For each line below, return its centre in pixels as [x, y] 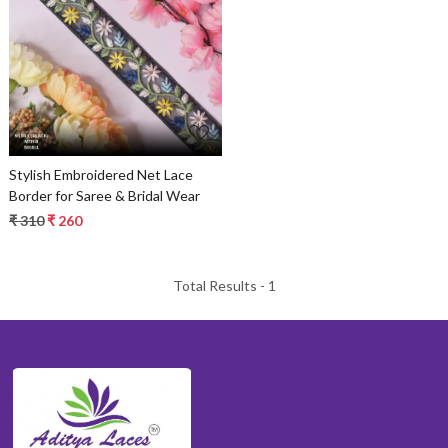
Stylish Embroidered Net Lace [101, 174]
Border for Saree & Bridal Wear [105, 195]
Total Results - [220, 285]
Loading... [123, 58]
